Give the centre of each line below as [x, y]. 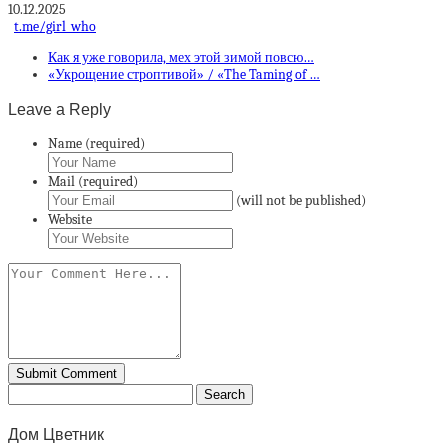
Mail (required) [93, 181]
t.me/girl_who [55, 27]
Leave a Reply [59, 108]
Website [70, 219]
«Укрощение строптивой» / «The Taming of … [184, 75]
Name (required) [96, 143]
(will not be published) [301, 200]
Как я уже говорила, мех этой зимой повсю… [181, 58]
